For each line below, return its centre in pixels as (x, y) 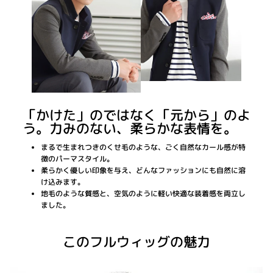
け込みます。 (63, 182)
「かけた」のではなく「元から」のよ (136, 115)
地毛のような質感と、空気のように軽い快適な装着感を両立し (143, 193)
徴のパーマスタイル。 (77, 158)
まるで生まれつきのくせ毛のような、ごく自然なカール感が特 (143, 147)
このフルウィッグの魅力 (136, 241)
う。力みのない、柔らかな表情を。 (130, 128)
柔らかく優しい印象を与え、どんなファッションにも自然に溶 (143, 170)
